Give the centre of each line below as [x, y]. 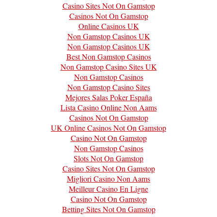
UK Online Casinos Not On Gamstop [108, 127]
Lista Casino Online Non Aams [108, 107]
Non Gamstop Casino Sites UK [108, 66]
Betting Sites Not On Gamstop [108, 209]
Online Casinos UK [108, 26]
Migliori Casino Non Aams [108, 178]
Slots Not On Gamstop [108, 158]
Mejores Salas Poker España [108, 97]
